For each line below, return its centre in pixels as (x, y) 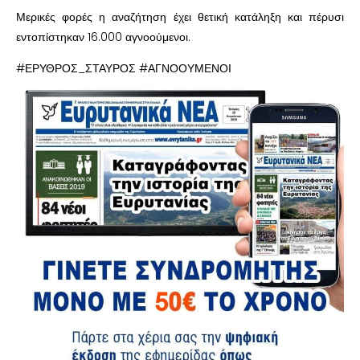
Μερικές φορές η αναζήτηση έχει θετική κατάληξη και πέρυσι (180, 16)
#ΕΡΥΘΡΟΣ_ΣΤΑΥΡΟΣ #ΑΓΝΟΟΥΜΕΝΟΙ (124, 68)
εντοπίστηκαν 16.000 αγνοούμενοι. (103, 37)
